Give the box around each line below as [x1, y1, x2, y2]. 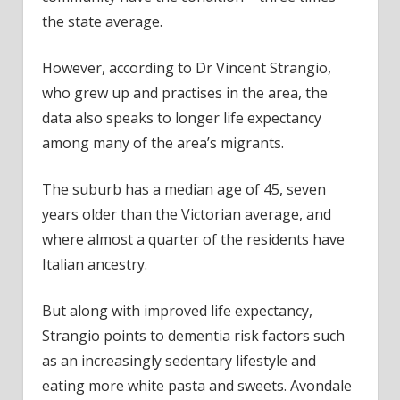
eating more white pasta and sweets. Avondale [41, 375, 352, 396]
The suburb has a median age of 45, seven [41, 179, 326, 199]
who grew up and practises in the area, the [41, 82, 328, 103]
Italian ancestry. [41, 254, 147, 274]
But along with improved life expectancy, [41, 300, 312, 321]
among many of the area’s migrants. [41, 132, 284, 153]
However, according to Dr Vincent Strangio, [41, 57, 331, 78]
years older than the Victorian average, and [41, 204, 331, 224]
